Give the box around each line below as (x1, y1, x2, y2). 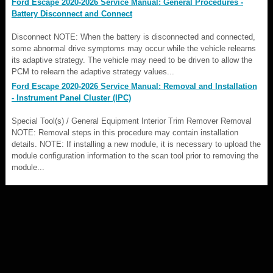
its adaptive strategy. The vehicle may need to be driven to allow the (12, 55, 252, 65)
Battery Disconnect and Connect (12, 9, 132, 18)
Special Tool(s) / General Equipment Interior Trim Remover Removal (12, 116, 252, 126)
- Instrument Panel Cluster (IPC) (12, 93, 131, 102)
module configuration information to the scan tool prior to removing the (12, 151, 258, 160)
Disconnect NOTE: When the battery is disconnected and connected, (12, 32, 255, 41)
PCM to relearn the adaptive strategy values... (12, 66, 174, 76)
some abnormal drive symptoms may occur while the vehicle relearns (12, 43, 256, 53)
